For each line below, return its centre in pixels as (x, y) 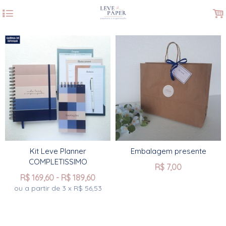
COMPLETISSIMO (58, 162)
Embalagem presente (168, 151)
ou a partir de (38, 188)
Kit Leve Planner (58, 151)
